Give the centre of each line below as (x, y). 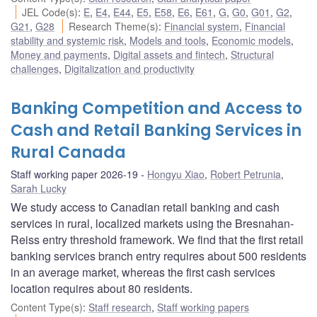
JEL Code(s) (50, 12)
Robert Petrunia (246, 174)
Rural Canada (68, 152)
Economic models (251, 40)
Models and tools (168, 40)
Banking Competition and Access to (156, 108)
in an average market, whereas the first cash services (143, 272)
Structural (252, 54)
